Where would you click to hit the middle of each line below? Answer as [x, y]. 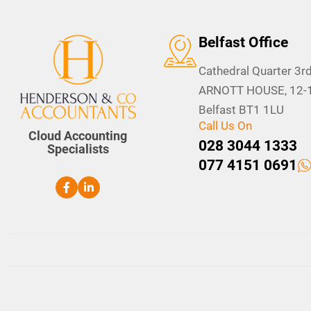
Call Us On [225, 125]
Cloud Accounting [78, 135]
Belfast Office [243, 42]
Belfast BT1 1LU [241, 109]
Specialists [78, 149]
